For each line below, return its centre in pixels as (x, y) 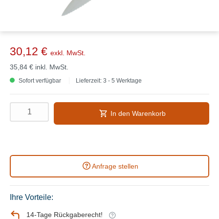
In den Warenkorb (138, 113)
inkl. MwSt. (52, 67)
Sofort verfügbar (39, 80)
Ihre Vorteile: (32, 197)
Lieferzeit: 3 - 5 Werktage (109, 80)
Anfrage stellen (115, 166)
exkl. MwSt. (68, 53)
